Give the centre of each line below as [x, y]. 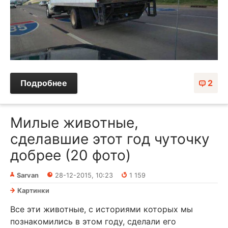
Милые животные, [74, 122]
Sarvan [28, 175]
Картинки [33, 190]
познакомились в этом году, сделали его [93, 221]
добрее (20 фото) [70, 155]
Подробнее [44, 83]
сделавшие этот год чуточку [110, 139]
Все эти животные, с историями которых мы [102, 209]
